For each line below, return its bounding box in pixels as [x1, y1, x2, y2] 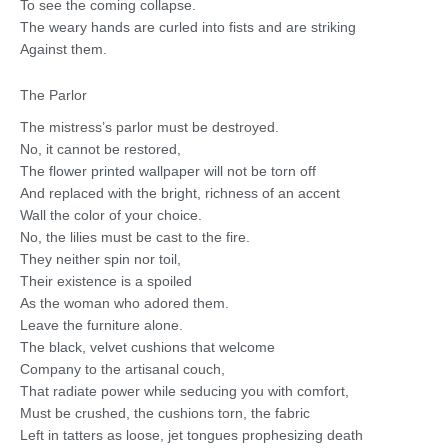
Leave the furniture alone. [20, 317, 183, 333]
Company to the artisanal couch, [20, 361, 225, 377]
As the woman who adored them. [20, 295, 229, 311]
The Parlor [20, 88, 87, 103]
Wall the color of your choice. [20, 207, 202, 223]
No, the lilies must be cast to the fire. [20, 229, 250, 245]
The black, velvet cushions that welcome [20, 339, 275, 355]
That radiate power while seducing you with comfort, [20, 383, 349, 399]
